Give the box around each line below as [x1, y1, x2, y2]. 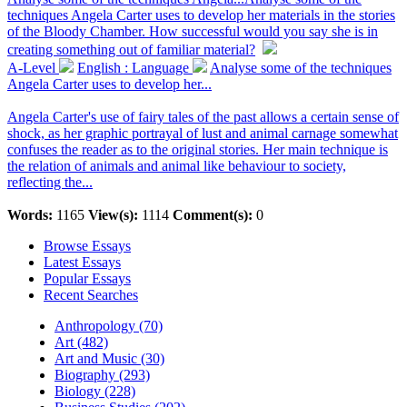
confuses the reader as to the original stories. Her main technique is [7, 142, 388, 157]
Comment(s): [173, 207, 253, 223]
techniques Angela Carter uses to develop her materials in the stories [7, 7, 395, 23]
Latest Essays [44, 254, 121, 270]
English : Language [77, 60, 193, 75]
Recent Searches [44, 287, 138, 303]
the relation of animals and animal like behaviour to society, [7, 158, 346, 174]
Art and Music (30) [55, 351, 164, 366]
